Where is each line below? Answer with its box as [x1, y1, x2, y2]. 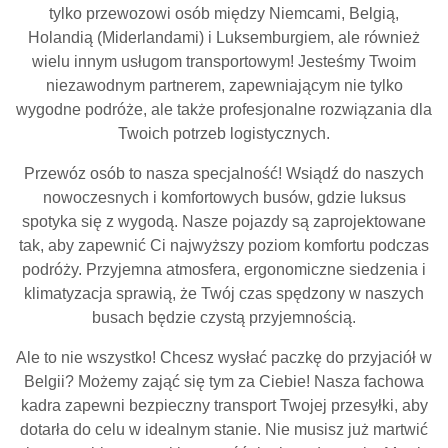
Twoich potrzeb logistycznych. [118, 125, 330, 142]
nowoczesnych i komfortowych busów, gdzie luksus [42, 189, 406, 206]
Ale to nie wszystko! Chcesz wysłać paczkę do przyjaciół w [16, 349, 432, 366]
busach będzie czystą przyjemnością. [92, 309, 356, 326]
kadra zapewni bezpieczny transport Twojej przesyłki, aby [20, 397, 428, 414]
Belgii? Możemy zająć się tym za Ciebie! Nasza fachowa [24, 373, 424, 390]
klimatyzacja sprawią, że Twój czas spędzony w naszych [24, 285, 424, 302]
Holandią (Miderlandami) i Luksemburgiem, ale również [28, 29, 420, 46]
